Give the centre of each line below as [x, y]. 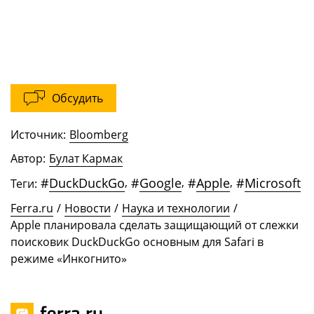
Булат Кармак [86, 159]
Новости [88, 209]
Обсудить [77, 98]
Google [161, 183]
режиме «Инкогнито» [69, 259]
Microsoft [273, 183]
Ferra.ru [32, 209]
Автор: [28, 159]
